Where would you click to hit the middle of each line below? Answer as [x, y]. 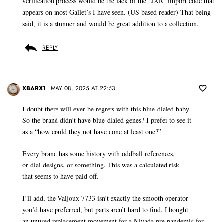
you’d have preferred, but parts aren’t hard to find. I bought [105, 210]
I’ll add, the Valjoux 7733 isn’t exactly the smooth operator [105, 198]
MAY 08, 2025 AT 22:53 [83, 88]
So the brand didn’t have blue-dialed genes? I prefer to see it [107, 120]
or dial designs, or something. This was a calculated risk [101, 165]
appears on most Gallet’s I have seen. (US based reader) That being [116, 12]
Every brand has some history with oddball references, [99, 154]
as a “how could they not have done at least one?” [92, 132]
